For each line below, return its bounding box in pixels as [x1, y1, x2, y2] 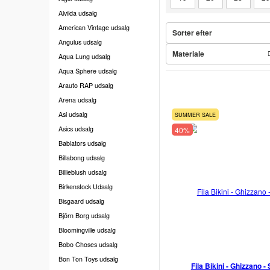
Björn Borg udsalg [58, 210, 110, 220]
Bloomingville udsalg [58, 225, 116, 234]
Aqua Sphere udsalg [58, 66, 117, 75]
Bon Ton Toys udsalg [58, 254, 118, 263]
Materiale [172, 48, 204, 60]
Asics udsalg [58, 124, 93, 133]
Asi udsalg [58, 109, 87, 119]
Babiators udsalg [58, 138, 106, 148]
